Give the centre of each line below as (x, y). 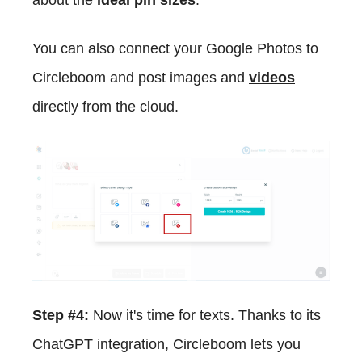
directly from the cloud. (105, 106)
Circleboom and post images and (141, 77)
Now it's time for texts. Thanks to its (207, 316)
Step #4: (63, 316)
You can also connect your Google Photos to (175, 48)
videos (272, 77)
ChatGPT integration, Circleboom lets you (166, 345)
